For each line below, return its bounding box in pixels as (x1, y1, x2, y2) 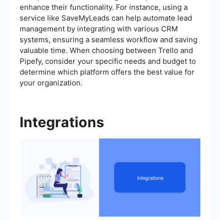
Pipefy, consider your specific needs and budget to (20, 56, 196, 66)
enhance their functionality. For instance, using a (20, 2, 188, 12)
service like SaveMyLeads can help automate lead (20, 13, 192, 23)
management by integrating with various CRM (20, 24, 178, 34)
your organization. (20, 78, 82, 88)
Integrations (20, 113, 104, 131)
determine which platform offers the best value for (20, 67, 194, 77)
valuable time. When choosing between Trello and (20, 46, 193, 55)
